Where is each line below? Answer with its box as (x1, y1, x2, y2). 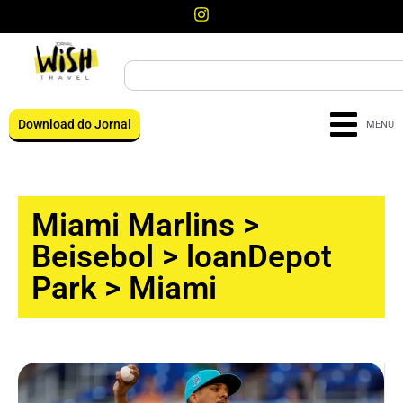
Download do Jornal (18, 117, 131, 131)
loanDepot (186, 238, 332, 275)
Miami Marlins (31, 207, 235, 244)
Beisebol (31, 238, 154, 275)
